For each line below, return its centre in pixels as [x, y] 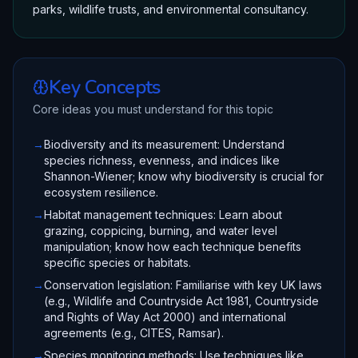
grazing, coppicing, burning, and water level [161, 231]
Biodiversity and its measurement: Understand [164, 144]
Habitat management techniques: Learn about [163, 215]
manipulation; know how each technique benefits [173, 247]
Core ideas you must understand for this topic [153, 109]
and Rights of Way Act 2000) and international [165, 317]
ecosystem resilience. [101, 192]
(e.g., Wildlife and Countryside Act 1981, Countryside [181, 301]
